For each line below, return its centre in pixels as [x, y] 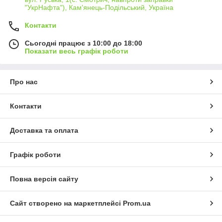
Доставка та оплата [44, 131]
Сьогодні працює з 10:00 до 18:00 [83, 43]
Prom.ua [137, 203]
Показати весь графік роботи [77, 51]
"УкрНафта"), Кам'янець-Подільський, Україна [99, 8]
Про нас [24, 82]
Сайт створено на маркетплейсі [66, 203]
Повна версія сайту [44, 179]
